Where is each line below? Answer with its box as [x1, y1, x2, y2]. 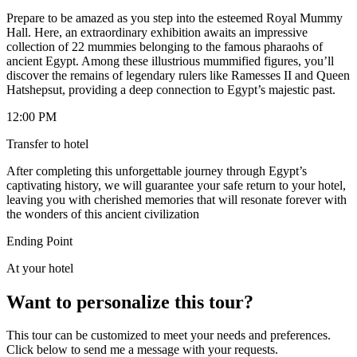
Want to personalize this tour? [6, 291, 253, 312]
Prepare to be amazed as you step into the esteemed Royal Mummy [6, 10, 343, 25]
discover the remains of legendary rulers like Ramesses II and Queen [6, 68, 350, 82]
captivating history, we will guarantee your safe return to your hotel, [6, 178, 346, 192]
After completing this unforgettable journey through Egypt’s [6, 163, 307, 178]
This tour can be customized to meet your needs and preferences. [6, 328, 331, 343]
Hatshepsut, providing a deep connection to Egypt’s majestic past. [6, 82, 335, 96]
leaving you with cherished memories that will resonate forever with [6, 192, 347, 206]
